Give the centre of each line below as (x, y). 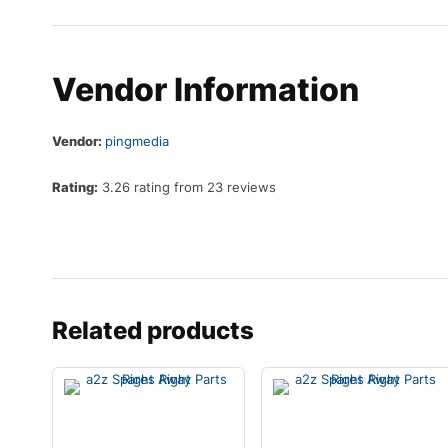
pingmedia (137, 141)
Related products (153, 331)
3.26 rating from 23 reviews (187, 187)
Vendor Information (205, 90)
